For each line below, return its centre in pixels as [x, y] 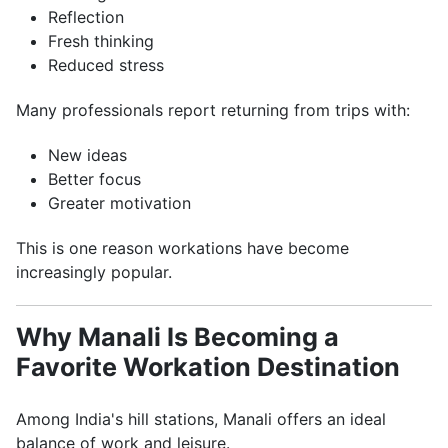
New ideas [87, 155]
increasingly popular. [94, 272]
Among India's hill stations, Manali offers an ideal [201, 419]
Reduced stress [106, 65]
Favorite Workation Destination [208, 367]
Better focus [94, 179]
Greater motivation [119, 203]
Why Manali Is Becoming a [177, 337]
